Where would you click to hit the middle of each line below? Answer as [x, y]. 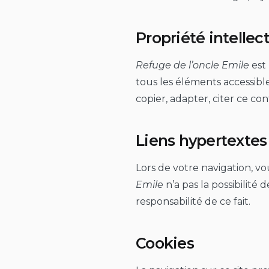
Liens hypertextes [201, 141]
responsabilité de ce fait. [193, 201]
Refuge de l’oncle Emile [192, 65]
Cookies [165, 243]
